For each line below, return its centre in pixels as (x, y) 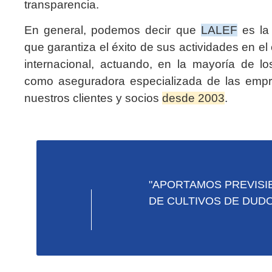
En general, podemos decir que (113, 30)
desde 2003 (193, 98)
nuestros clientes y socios (93, 98)
